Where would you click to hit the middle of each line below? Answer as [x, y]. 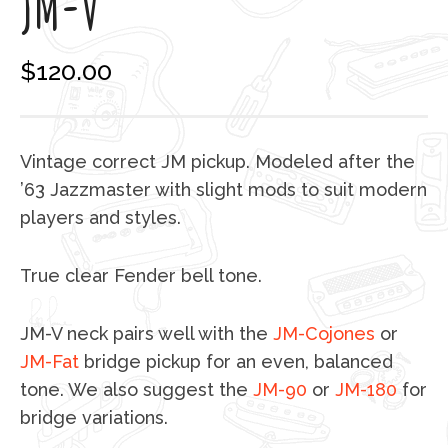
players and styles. [100, 217]
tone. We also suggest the [136, 389]
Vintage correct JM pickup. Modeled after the [217, 161]
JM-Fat [49, 361]
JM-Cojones [324, 333]
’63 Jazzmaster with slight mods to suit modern [223, 189]
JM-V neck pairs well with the [146, 333]
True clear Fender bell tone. [141, 275]
